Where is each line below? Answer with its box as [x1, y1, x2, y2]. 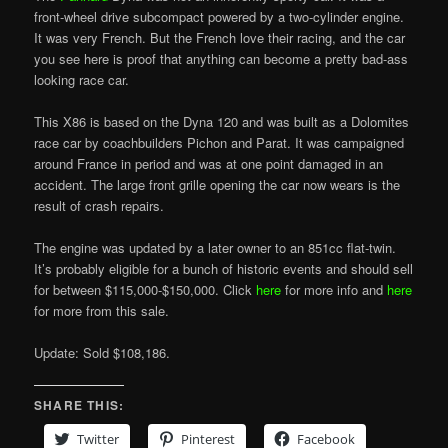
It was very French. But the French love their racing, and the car [34, 28, 406, 48]
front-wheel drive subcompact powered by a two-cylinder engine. [34, 7, 405, 27]
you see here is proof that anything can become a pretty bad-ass [34, 49, 409, 69]
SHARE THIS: [34, 395, 125, 414]
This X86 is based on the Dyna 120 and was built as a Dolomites [34, 112, 410, 132]
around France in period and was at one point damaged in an [34, 154, 384, 174]
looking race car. [34, 70, 130, 90]
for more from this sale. [34, 301, 170, 321]
